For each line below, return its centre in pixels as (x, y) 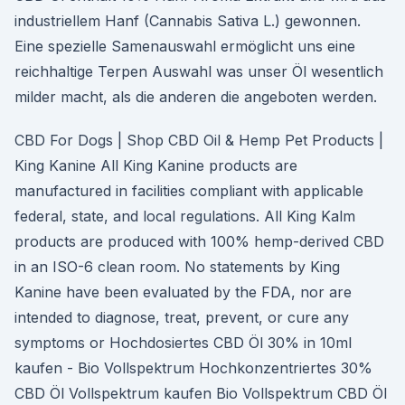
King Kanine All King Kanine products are (156, 165)
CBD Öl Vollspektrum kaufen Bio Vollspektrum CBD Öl (201, 393)
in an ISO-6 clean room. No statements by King (177, 267)
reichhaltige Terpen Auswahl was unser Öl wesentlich (199, 71)
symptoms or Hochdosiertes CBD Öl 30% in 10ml (183, 343)
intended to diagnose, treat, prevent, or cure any (182, 317)
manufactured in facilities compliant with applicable (189, 191)
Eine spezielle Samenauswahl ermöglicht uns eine (185, 46)
